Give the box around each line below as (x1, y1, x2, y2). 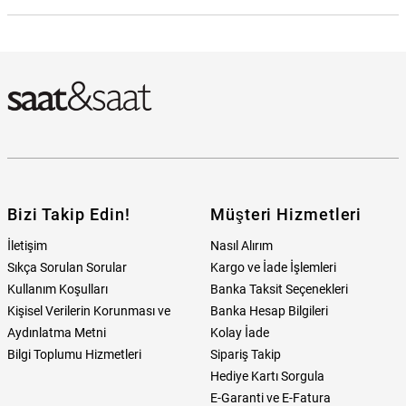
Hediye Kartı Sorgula (210, 369, 324, 384)
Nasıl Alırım (210, 238, 273, 254)
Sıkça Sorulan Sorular (7, 260, 127, 275)
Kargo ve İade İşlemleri (210, 260, 336, 275)
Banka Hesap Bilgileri (210, 304, 328, 319)
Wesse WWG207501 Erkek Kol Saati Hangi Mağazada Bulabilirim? (7, 16, 386, 32)
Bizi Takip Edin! (7, 205, 130, 225)
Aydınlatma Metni (7, 325, 106, 341)
